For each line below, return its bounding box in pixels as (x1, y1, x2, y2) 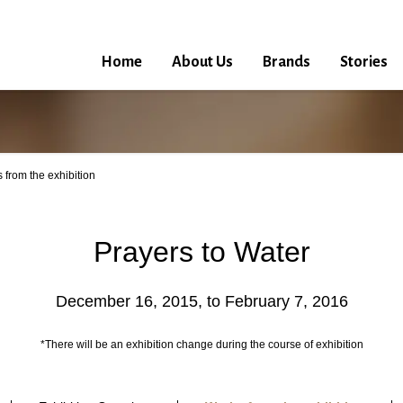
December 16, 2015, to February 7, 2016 (55, 292, 348, 310)
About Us (172, 54, 233, 70)
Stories (340, 54, 388, 70)
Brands (263, 54, 310, 70)
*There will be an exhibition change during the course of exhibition (40, 338, 363, 351)
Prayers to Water (93, 236, 310, 268)
